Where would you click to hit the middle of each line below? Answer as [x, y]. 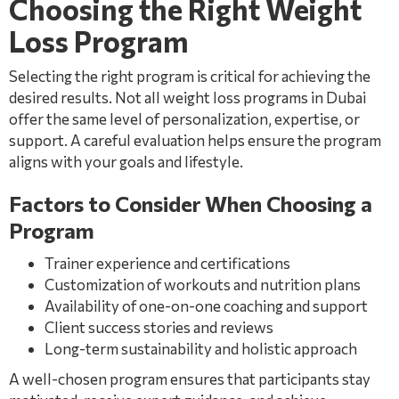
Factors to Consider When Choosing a [191, 204]
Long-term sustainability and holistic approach [201, 349]
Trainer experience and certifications [167, 263]
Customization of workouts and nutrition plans [203, 285]
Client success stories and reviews [159, 327]
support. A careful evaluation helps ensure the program [195, 140]
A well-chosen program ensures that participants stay [190, 379]
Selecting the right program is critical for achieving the [190, 76]
